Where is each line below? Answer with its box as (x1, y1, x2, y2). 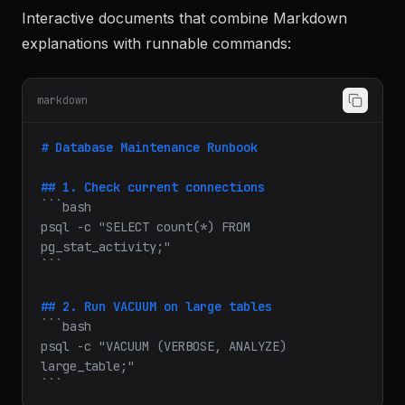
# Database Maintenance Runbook (41, 190, 258, 206)
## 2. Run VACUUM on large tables (41, 349, 272, 365)
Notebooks (22, 22, 111, 43)
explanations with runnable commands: (22, 85, 291, 103)
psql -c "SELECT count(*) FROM (41, 269, 250, 286)
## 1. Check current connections (41, 230, 265, 246)
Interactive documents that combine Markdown (22, 60, 347, 78)
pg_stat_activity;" (41, 289, 171, 306)
